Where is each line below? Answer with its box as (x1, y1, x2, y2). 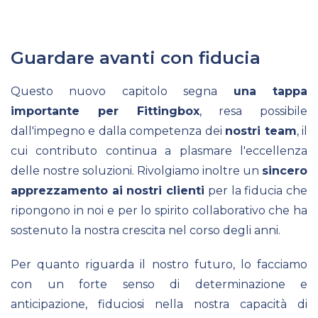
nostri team (225, 124, 297, 138)
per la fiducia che (204, 183, 308, 197)
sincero (262, 163, 307, 177)
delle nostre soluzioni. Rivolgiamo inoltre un (11, 163, 262, 177)
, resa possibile (199, 104, 307, 118)
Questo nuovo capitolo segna (11, 84, 234, 98)
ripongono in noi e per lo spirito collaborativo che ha (11, 203, 307, 217)
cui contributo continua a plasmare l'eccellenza (11, 143, 307, 158)
